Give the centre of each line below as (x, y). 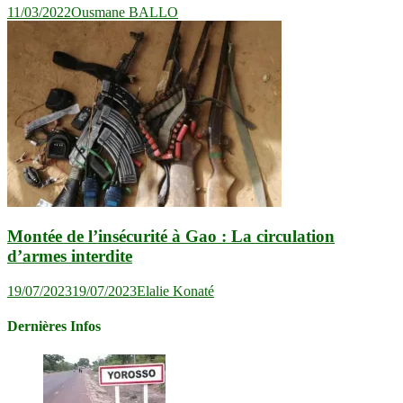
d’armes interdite (70, 256)
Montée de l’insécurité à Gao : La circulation (171, 237)
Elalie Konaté (175, 291)
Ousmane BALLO (125, 12)
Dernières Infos (54, 327)
